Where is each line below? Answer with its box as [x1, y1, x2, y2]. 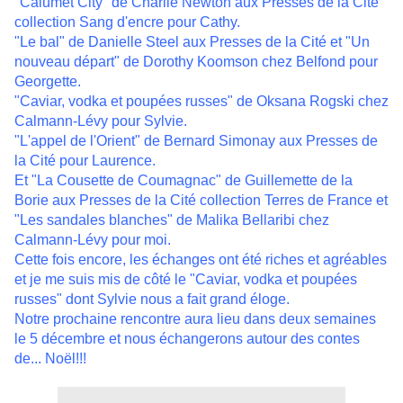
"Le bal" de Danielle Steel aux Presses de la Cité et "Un [14, 34, 370, 50]
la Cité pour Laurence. [14, 153, 156, 169]
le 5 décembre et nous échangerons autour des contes [14, 331, 360, 347]
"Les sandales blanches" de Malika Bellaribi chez [14, 212, 329, 228]
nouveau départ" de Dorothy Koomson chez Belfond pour [14, 54, 378, 70]
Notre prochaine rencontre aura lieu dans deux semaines [14, 311, 376, 327]
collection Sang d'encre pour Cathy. [14, 14, 240, 31]
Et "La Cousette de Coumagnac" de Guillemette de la [14, 173, 353, 189]
